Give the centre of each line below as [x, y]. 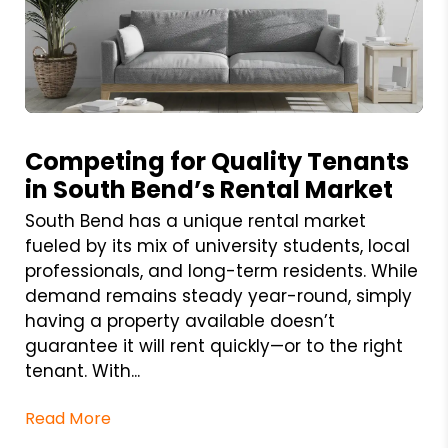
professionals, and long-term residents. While [221, 271]
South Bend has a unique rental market [195, 221]
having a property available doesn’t [179, 321]
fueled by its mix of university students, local [217, 246]
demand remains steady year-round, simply [218, 296]
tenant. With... [82, 371]
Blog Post [60, 124]
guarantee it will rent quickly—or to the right [213, 346]
